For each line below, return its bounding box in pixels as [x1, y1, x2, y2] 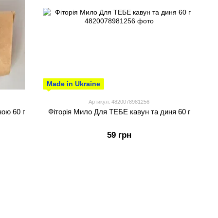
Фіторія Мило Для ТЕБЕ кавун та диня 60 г [48, 108, 190, 116]
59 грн [107, 130, 131, 140]
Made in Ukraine [47, 80, 100, 88]
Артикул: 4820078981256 [89, 99, 149, 105]
